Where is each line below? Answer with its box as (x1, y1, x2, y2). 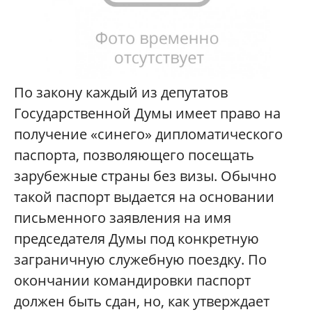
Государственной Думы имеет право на (14, 104, 281, 123)
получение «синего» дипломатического (14, 125, 283, 144)
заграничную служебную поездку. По (14, 250, 267, 270)
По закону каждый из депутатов (14, 83, 228, 102)
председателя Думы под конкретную (14, 229, 259, 249)
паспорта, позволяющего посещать (14, 146, 254, 165)
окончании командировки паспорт (14, 271, 251, 290)
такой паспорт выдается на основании (14, 187, 274, 207)
